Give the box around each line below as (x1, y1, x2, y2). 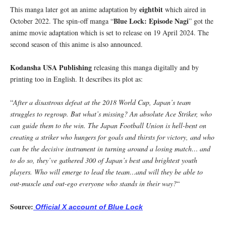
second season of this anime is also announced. (10, 39, 143, 49)
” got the (189, 16, 213, 26)
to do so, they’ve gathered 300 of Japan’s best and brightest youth (10, 155, 197, 165)
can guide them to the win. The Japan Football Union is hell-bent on (10, 120, 206, 130)
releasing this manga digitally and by (92, 62, 199, 72)
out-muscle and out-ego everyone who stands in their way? (10, 178, 177, 188)
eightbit (139, 4, 163, 15)
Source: (10, 201, 33, 212)
